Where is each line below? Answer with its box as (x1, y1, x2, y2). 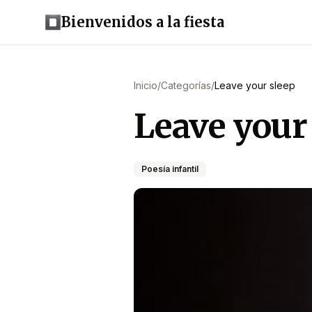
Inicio (134, 79, 157, 91)
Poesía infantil (141, 164, 198, 174)
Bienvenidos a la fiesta (61, 13, 224, 31)
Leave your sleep (214, 79, 295, 91)
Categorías (161, 79, 211, 91)
